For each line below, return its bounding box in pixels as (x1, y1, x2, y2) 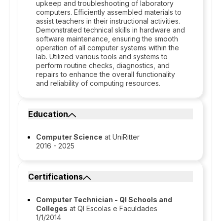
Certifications (28, 172, 83, 182)
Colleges (36, 204, 68, 213)
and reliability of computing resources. (36, 79, 160, 87)
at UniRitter (103, 133, 140, 141)
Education (28, 109, 68, 119)
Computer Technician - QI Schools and (36, 195, 172, 204)
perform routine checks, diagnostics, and (36, 61, 170, 70)
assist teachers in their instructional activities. (36, 17, 180, 25)
